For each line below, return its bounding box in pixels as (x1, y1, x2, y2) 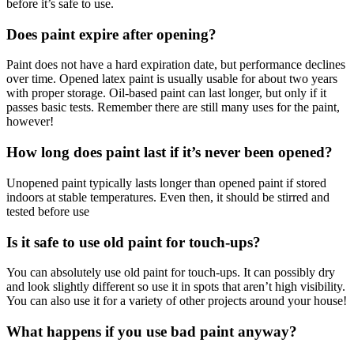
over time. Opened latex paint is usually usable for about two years (6, 72, 337, 86)
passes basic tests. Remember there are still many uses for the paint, (6, 100, 340, 115)
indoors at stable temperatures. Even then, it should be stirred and (6, 190, 330, 204)
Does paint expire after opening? (6, 25, 217, 43)
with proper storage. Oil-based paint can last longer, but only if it (6, 86, 326, 100)
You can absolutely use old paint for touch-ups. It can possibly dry (6, 265, 335, 280)
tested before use (6, 204, 89, 218)
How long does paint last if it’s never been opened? (6, 144, 333, 161)
